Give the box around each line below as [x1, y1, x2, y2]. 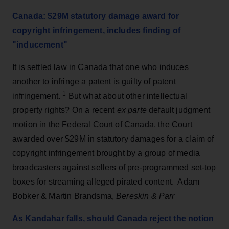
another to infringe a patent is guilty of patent [12, 77, 176, 86]
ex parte [117, 105, 149, 114]
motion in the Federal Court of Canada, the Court [12, 120, 192, 129]
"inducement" [12, 40, 67, 49]
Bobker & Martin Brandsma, [12, 191, 117, 200]
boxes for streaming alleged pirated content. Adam [12, 177, 200, 186]
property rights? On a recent [12, 105, 117, 114]
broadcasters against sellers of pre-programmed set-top [12, 163, 216, 172]
